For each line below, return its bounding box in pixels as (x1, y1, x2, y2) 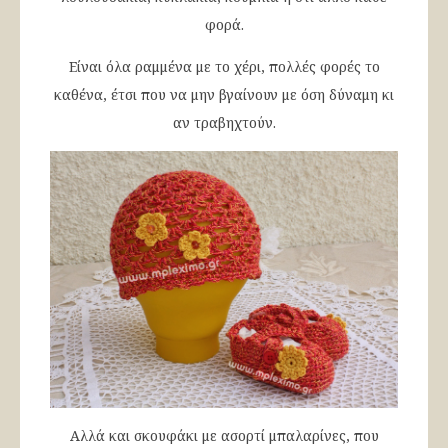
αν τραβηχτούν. (172, 112, 276, 132)
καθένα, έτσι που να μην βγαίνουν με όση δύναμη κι (54, 84, 394, 104)
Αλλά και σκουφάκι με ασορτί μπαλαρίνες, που (69, 425, 379, 445)
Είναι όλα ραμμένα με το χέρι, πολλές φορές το (68, 56, 380, 76)
